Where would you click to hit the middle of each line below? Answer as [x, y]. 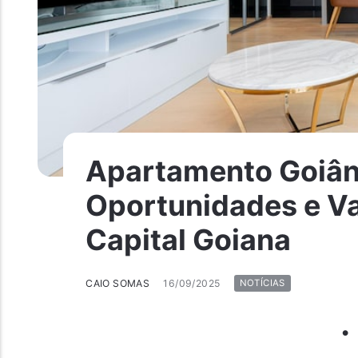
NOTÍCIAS [262, 283]
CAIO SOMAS [118, 283]
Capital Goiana [189, 240]
